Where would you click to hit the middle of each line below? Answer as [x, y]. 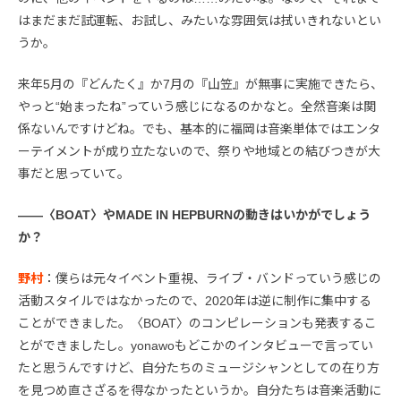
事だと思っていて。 [74, 173]
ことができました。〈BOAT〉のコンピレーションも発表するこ [197, 323]
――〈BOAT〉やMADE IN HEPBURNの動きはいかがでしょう [194, 214]
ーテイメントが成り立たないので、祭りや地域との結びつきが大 [199, 151]
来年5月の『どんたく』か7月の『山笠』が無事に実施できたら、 [200, 84]
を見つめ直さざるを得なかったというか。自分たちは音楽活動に [200, 390]
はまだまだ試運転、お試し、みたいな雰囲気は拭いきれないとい [200, 20]
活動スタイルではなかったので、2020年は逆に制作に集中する [195, 300]
